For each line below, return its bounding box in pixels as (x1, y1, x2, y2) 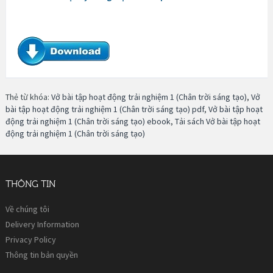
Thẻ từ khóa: (5, 91, 51, 102)
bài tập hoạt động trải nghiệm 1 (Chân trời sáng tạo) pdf (5, 103, 204, 115)
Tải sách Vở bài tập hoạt (175, 115, 260, 127)
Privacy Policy (5, 233, 56, 245)
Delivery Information (5, 218, 79, 230)
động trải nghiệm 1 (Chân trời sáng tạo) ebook (5, 115, 171, 127)
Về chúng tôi (5, 203, 49, 214)
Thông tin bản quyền (5, 249, 78, 260)
